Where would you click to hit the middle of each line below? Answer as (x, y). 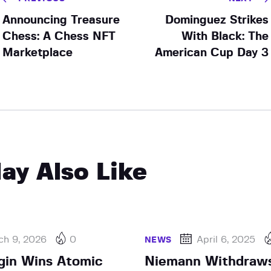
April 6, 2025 (226, 239)
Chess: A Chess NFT (59, 36)
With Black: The (225, 36)
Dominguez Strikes (217, 20)
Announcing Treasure (61, 20)
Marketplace (37, 53)
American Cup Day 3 (212, 53)
